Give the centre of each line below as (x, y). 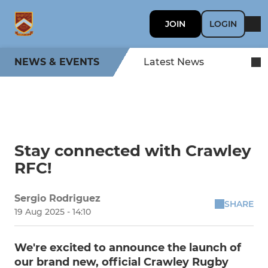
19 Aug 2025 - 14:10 (53, 212)
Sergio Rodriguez (57, 198)
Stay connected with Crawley (133, 151)
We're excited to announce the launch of (128, 248)
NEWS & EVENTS (57, 62)
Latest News (174, 62)
